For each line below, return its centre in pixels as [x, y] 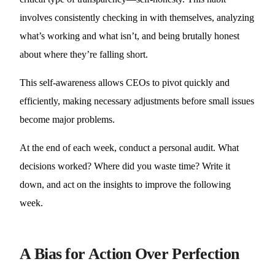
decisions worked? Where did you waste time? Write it [125, 166]
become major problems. [68, 119]
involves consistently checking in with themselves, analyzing [137, 17]
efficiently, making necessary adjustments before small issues [137, 101]
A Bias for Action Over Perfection [130, 254]
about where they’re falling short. [84, 54]
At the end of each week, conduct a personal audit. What [130, 148]
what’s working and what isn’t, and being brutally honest [130, 36]
